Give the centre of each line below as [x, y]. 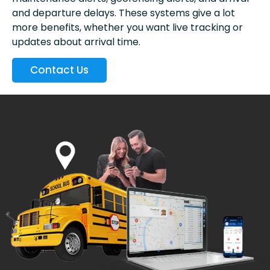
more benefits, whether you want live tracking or [127, 28]
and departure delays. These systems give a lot [124, 13]
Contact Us [59, 70]
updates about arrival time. [76, 42]
